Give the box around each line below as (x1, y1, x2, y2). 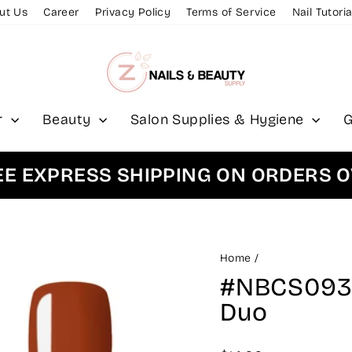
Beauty (42, 110, 95, 128)
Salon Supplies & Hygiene (130, 110, 308, 128)
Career (43, 5, 79, 19)
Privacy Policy (94, 5, 171, 19)
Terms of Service (186, 5, 277, 19)
